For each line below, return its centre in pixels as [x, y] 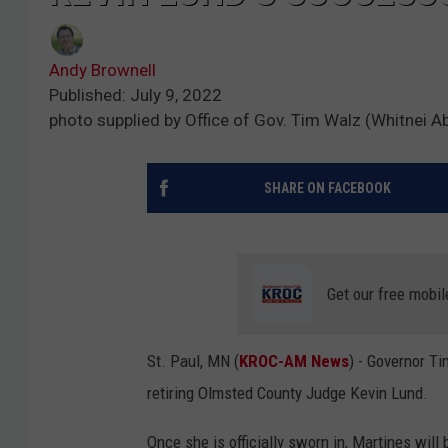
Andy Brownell [102, 70]
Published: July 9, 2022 [135, 95]
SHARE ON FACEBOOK [327, 188]
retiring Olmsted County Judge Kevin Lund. [287, 393]
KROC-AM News [294, 361]
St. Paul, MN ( [193, 361]
